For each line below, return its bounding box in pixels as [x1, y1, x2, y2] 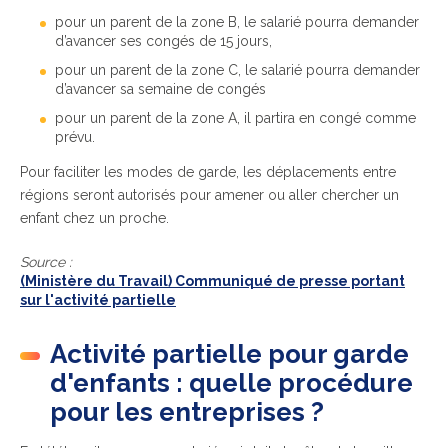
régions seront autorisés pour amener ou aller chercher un [20, 187, 399, 203]
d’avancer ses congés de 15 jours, [55, 33, 272, 49]
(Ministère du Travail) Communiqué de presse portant [20, 273, 405, 289]
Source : [20, 254, 72, 270]
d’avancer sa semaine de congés [55, 81, 266, 97]
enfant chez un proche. [20, 210, 169, 226]
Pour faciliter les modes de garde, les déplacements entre [20, 164, 396, 180]
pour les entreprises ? [50, 397, 324, 427]
